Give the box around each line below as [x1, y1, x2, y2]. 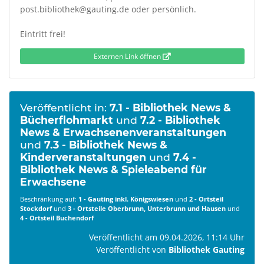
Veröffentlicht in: [19, 101, 110, 114]
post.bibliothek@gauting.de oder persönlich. [19, 4, 196, 15]
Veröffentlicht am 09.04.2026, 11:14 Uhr [88, 231, 245, 243]
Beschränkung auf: [19, 194, 78, 203]
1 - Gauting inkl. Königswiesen [78, 194, 173, 203]
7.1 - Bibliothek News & [109, 101, 231, 114]
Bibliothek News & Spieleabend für [19, 163, 207, 176]
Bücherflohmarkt [19, 114, 116, 126]
